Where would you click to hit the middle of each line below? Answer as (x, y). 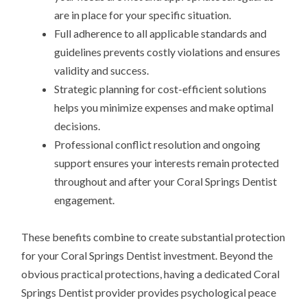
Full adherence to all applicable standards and (161, 33)
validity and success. (102, 70)
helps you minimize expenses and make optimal (164, 107)
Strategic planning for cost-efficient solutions (161, 88)
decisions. (77, 125)
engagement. (85, 199)
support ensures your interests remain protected (167, 162)
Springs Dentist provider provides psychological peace (149, 293)
